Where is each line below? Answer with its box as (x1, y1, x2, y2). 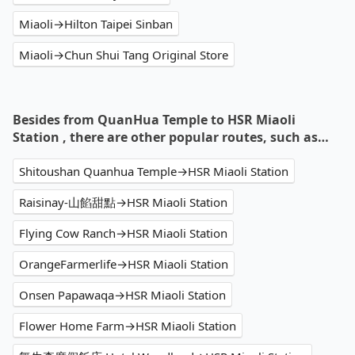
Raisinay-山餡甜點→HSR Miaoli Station (19, 194, 227, 211)
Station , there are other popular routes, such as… (13, 128, 329, 147)
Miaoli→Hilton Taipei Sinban (19, 16, 173, 32)
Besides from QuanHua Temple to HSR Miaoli (13, 111, 296, 129)
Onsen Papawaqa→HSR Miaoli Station (19, 287, 226, 303)
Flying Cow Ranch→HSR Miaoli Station (19, 225, 227, 242)
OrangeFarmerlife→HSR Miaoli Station (19, 256, 228, 273)
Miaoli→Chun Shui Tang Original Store (19, 47, 228, 63)
